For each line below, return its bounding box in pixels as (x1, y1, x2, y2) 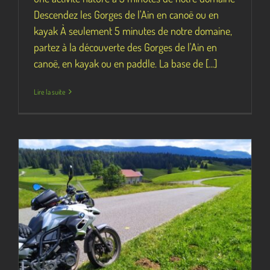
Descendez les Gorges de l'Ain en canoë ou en (34, 7, 219, 21)
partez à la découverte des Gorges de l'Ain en (34, 40, 217, 54)
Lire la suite (34, 87, 66, 96)
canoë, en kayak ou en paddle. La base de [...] (34, 56, 217, 70)
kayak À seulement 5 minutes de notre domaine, (34, 24, 232, 37)
